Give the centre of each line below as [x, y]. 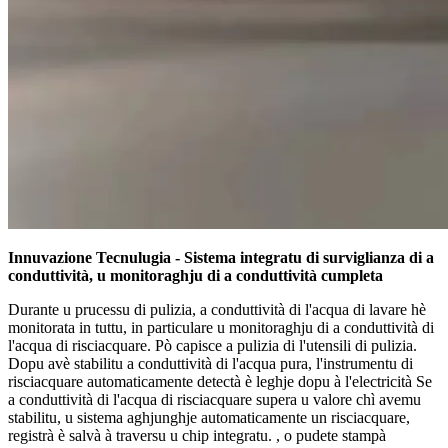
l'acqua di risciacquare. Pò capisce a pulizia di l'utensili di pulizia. [212, 345]
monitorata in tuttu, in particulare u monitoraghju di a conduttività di [221, 327]
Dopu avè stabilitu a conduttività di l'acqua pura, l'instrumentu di [210, 363]
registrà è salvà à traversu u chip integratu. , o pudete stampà [197, 435]
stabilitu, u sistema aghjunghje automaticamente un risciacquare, [209, 417]
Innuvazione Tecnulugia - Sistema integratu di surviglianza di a [221, 257]
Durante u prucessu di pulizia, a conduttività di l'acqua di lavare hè [217, 309]
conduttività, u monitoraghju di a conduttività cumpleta [195, 275]
